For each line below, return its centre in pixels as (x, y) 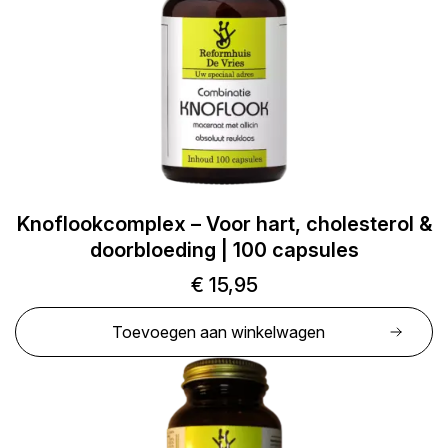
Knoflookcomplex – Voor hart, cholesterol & (224, 224)
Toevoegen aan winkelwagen (218, 332)
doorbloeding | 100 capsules (224, 250)
